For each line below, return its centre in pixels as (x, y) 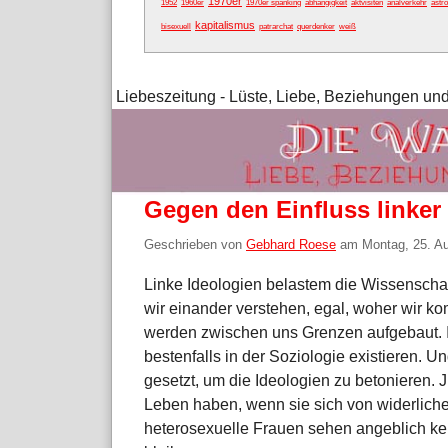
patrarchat (276, 27)
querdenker (316, 27)
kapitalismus (225, 25)
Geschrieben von (195, 245)
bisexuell (176, 27)
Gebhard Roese (291, 245)
